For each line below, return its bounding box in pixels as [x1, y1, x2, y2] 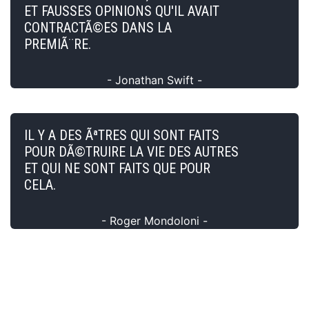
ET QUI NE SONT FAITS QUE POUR [24, 159, 210, 177]
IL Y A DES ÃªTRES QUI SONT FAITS [24, 126, 219, 143]
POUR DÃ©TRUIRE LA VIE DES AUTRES [24, 143, 239, 160]
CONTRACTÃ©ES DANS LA [24, 19, 172, 36]
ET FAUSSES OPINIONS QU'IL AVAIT [24, 2, 219, 19]
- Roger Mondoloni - [101, 213, 208, 228]
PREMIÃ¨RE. [24, 35, 91, 52]
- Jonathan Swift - [107, 72, 202, 87]
